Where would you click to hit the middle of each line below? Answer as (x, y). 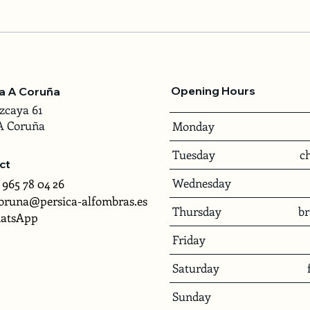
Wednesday (202, 182)
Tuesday (194, 154)
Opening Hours (213, 91)
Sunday (192, 297)
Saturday (196, 267)
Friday (189, 239)
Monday (194, 126)
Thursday (197, 211)
